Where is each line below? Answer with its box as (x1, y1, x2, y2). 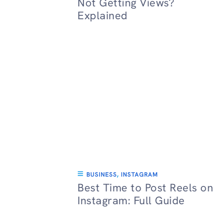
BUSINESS (86, 171, 117, 179)
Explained (77, 8, 128, 23)
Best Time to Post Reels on (77, 181, 213, 195)
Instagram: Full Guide (77, 193, 185, 208)
